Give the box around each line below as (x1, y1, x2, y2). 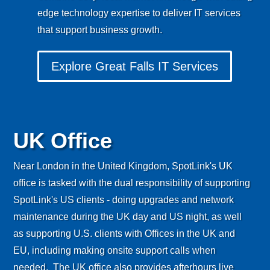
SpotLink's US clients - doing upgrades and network (13, 195, 234, 206)
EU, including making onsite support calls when (13, 245, 216, 256)
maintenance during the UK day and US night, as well (13, 212, 242, 222)
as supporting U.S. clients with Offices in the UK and (13, 228, 236, 239)
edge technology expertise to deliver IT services (37, 8, 241, 19)
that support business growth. (37, 25, 163, 36)
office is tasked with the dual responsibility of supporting (13, 178, 251, 189)
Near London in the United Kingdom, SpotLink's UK (13, 161, 233, 172)
